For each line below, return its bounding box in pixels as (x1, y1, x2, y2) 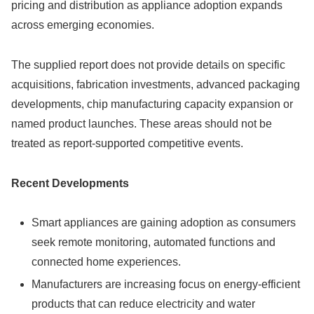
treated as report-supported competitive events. (11, 137, 243, 149)
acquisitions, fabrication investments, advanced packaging (11, 78, 300, 90)
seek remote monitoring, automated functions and (32, 236, 276, 249)
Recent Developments (11, 177, 129, 189)
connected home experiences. (32, 256, 182, 268)
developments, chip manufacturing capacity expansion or (11, 97, 293, 110)
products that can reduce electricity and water (32, 297, 256, 310)
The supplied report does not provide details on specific (11, 58, 285, 71)
